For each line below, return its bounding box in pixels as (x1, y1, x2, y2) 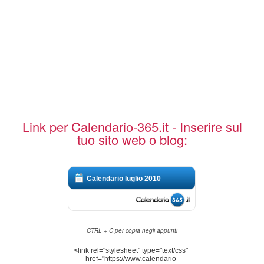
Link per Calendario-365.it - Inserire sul (22, 117, 242, 136)
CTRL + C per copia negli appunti (87, 226, 177, 235)
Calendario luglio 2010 (87, 174, 161, 183)
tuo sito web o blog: (77, 130, 187, 148)
